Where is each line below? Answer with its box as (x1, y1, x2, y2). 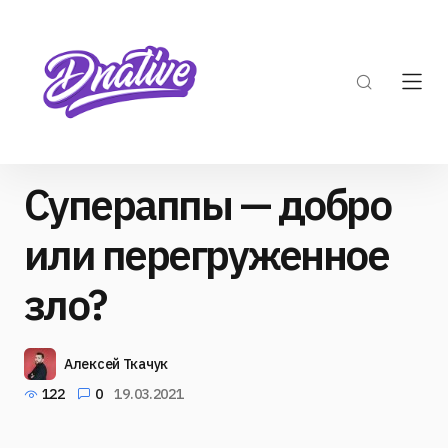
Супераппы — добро (24, 177, 391, 232)
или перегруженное (24, 227, 389, 282)
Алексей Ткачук (64, 355, 169, 373)
